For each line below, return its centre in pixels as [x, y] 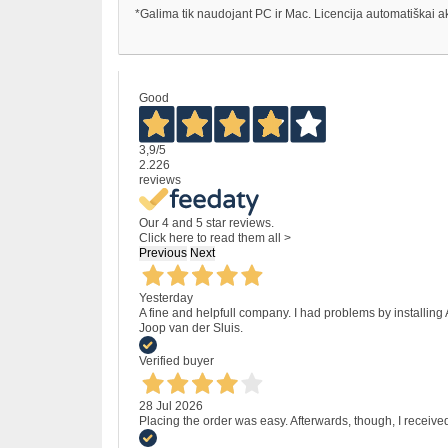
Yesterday [166, 297]
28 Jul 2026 [171, 405]
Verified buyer [176, 360]
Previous [163, 252]
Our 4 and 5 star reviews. [206, 222]
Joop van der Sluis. [191, 327]
